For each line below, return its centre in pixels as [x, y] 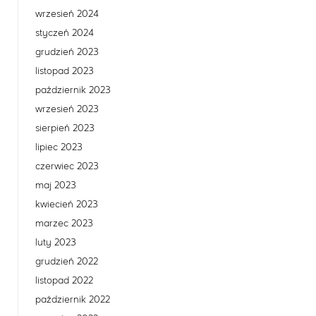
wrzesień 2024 [67, 14]
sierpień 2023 [65, 128]
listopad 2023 [65, 71]
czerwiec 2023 [67, 166]
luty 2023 [56, 242]
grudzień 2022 [67, 261]
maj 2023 [56, 185]
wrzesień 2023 [67, 109]
